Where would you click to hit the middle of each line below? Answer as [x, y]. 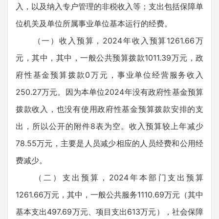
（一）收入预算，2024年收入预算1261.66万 [109, 41]
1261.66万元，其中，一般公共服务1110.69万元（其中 [109, 195]
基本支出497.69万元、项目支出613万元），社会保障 [109, 212]
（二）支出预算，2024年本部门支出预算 [109, 177]
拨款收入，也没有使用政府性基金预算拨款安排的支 [109, 109]
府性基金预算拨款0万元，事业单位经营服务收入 [109, 75]
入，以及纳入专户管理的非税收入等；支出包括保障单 [109, 6]
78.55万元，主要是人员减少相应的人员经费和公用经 [109, 143]
